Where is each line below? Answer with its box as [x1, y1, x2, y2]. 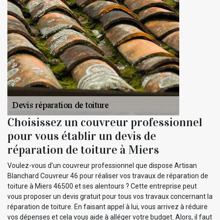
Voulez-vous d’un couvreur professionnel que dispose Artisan [7, 161, 197, 169]
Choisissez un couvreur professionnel [7, 114, 202, 130]
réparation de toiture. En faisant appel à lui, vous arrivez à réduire [7, 202, 208, 211]
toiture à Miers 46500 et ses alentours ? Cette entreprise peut [7, 182, 197, 190]
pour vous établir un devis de [7, 128, 156, 143]
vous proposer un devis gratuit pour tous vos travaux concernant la [7, 192, 213, 200]
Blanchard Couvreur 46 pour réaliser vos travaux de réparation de [7, 171, 208, 180]
